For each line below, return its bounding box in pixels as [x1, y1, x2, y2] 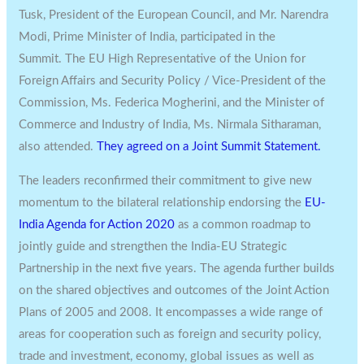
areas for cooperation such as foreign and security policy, [19, 327, 322, 340]
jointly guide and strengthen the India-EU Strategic [19, 240, 288, 253]
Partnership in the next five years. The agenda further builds [19, 262, 336, 275]
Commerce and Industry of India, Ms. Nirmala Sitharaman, [19, 118, 322, 131]
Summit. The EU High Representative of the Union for [19, 52, 306, 65]
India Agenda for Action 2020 [19, 218, 175, 231]
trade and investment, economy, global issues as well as [19, 349, 315, 362]
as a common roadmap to [175, 218, 312, 231]
